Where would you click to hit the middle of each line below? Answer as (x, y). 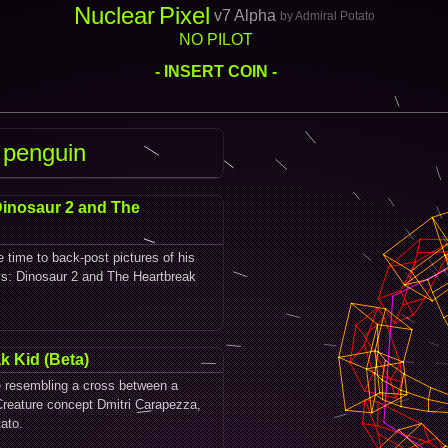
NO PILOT (216, 39)
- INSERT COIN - (216, 71)
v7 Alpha (244, 15)
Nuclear (114, 15)
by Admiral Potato (327, 16)
